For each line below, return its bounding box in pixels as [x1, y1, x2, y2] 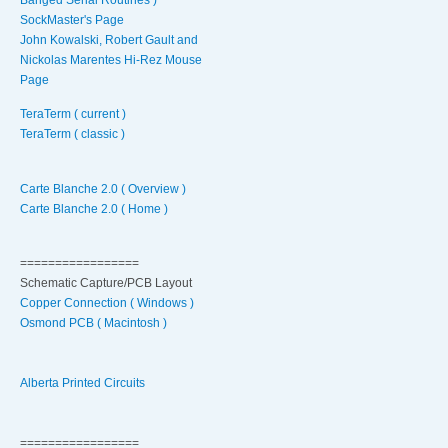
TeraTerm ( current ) [20, 107, 126, 122]
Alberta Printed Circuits [20, 376, 145, 391]
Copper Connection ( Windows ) [20, 296, 194, 311]
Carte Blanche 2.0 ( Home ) [20, 201, 168, 216]
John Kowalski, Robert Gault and [20, 32, 198, 47]
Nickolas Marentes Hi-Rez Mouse [20, 52, 202, 67]
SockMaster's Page [20, 12, 124, 27]
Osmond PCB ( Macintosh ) [20, 316, 167, 331]
